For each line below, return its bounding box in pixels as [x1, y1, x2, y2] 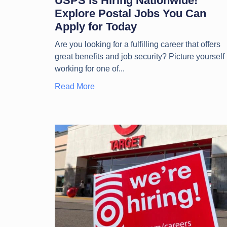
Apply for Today [54, 20, 137, 33]
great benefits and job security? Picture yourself [54, 52, 224, 61]
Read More [54, 82, 95, 91]
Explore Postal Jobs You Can [54, 7, 206, 20]
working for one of [54, 64, 119, 73]
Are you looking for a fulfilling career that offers [54, 40, 220, 49]
